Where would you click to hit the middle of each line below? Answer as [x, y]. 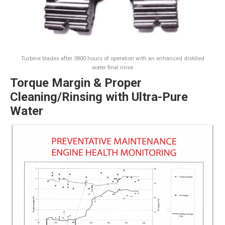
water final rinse [113, 67]
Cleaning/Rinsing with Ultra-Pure [99, 97]
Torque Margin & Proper [76, 83]
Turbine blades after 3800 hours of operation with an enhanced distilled [113, 58]
